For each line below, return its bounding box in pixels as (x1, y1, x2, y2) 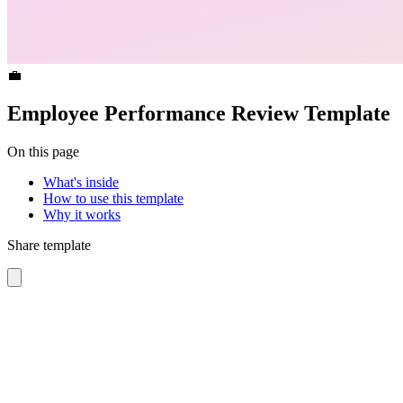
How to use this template (43, 190, 184, 206)
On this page (7, 143, 79, 159)
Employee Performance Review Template (7, 101, 390, 125)
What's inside (43, 174, 119, 190)
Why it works (43, 206, 121, 222)
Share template (7, 237, 91, 253)
